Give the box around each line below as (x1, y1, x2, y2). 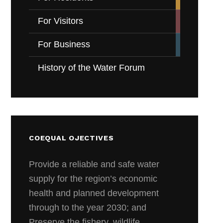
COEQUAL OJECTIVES (29, 134, 114, 142)
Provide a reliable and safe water (29, 159, 160, 169)
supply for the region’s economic (29, 173, 158, 184)
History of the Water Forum (38, 63, 145, 73)
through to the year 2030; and (29, 202, 147, 213)
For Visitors (38, 16, 84, 26)
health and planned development (29, 188, 159, 198)
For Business (38, 39, 91, 50)
